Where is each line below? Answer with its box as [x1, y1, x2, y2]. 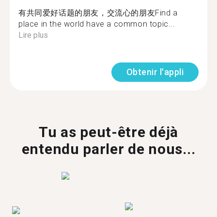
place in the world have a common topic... [18, 19, 175, 29]
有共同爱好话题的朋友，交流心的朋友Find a [18, 8, 178, 17]
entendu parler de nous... [21, 140, 196, 157]
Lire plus [18, 31, 48, 40]
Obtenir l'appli [126, 67, 184, 77]
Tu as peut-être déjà [39, 124, 178, 140]
